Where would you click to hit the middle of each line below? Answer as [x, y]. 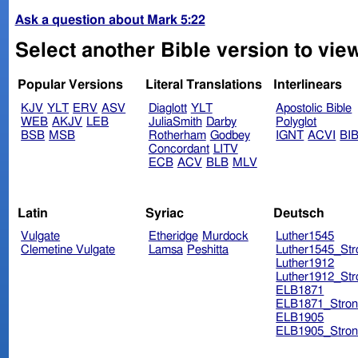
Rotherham [177, 136]
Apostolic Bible [314, 109]
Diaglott [167, 109]
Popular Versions [71, 85]
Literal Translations [203, 85]
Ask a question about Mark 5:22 [110, 20]
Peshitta [207, 250]
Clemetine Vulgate [68, 250]
